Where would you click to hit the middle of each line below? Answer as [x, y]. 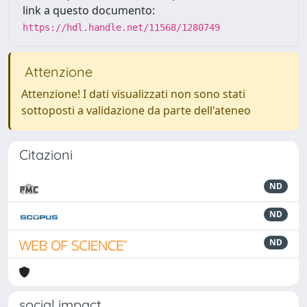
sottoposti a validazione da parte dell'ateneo [136, 110]
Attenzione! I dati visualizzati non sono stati [133, 94]
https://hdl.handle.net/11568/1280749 [121, 27]
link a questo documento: [89, 10]
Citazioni [46, 155]
